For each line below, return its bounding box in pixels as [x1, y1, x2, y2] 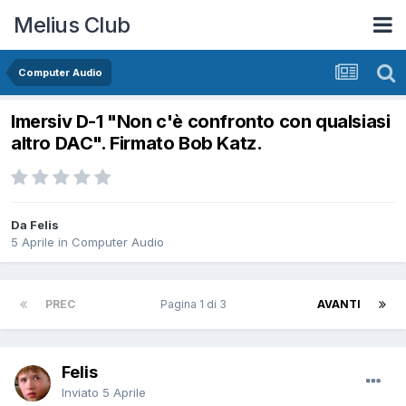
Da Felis [11, 217, 59, 233]
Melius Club [14, 11, 130, 38]
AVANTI [317, 297, 361, 312]
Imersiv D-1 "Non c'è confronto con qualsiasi [11, 111, 391, 133]
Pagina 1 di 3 [160, 297, 232, 312]
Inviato [62, 385, 102, 401]
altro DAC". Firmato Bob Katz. [11, 132, 263, 155]
